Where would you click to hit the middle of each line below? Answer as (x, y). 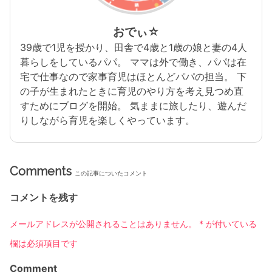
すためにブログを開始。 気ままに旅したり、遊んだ (133, 105)
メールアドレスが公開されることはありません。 (103, 223)
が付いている (230, 223)
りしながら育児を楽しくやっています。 (107, 120)
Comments (41, 171)
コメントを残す (44, 197)
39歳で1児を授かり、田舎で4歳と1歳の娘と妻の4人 (134, 47)
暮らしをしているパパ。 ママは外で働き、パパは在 (133, 62)
